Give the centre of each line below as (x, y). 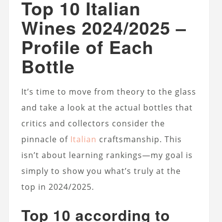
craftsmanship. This (139, 139)
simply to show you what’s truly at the (101, 171)
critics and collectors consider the (93, 123)
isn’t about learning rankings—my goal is (107, 155)
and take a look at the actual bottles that (107, 107)
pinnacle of (46, 139)
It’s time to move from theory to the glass (109, 91)
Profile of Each (87, 46)
